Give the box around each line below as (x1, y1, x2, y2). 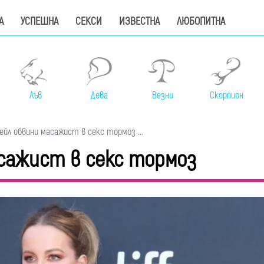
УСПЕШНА (21, 15, 58, 28)
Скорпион (209, 90, 243, 102)
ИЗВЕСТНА (119, 15, 160, 28)
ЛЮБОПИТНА (177, 15, 225, 28)
